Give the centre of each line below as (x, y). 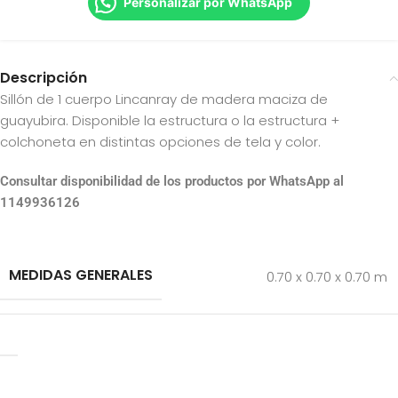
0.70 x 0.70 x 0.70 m (327, 276)
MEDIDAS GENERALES (81, 275)
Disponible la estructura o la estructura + (206, 120)
